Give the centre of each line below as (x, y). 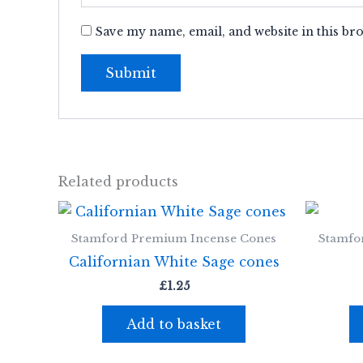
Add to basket (174, 325)
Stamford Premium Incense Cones (174, 239)
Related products (118, 181)
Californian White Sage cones (174, 262)
